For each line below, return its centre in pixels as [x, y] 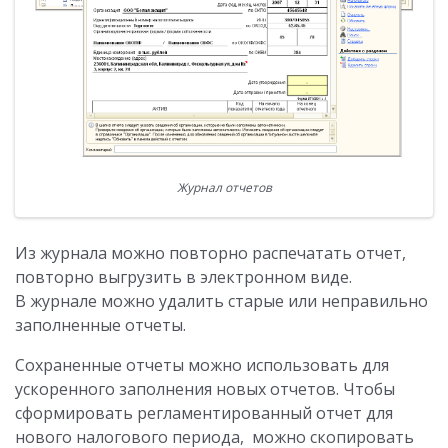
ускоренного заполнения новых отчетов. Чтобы [205, 388]
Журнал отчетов [224, 187]
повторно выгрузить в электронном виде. [183, 276]
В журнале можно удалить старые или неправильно [221, 300]
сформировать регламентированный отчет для [204, 412]
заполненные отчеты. [100, 324]
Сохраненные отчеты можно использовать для [202, 364]
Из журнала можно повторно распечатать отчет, [210, 252]
